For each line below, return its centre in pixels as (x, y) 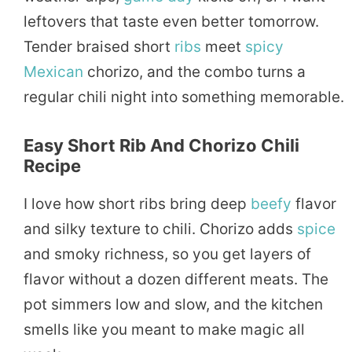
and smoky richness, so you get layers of (167, 254)
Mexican (53, 71)
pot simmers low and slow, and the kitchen (173, 304)
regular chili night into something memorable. (184, 97)
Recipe (52, 165)
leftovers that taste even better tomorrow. (171, 21)
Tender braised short (99, 46)
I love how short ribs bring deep (137, 203)
